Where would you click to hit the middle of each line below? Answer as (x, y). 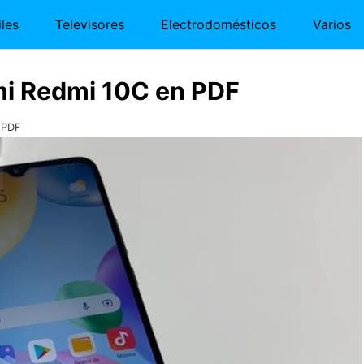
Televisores (90, 24)
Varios (332, 24)
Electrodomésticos (219, 24)
